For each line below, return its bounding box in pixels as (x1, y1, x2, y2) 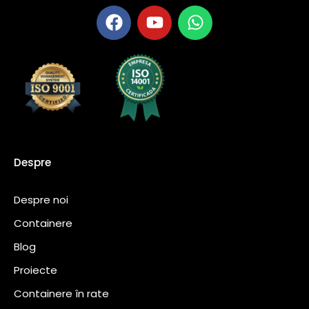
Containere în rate (14, 286, 109, 301)
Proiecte (14, 262, 57, 277)
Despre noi (14, 192, 68, 207)
